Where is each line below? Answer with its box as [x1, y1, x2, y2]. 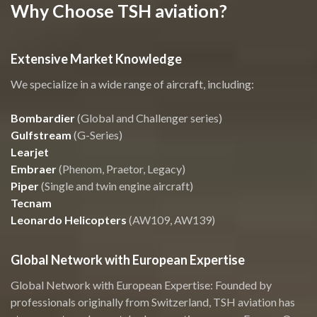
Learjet [11, 145, 49, 158]
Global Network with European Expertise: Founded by [11, 278, 272, 292]
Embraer [11, 162, 57, 175]
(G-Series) [71, 128, 122, 142]
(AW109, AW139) [127, 213, 215, 226]
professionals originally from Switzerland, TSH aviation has [11, 295, 295, 309]
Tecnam [11, 196, 52, 209]
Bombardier [11, 111, 75, 125]
